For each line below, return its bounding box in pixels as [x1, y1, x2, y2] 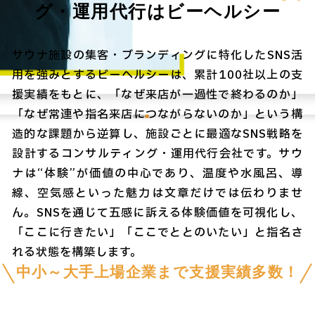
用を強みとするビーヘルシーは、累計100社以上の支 [12, 67, 303, 84]
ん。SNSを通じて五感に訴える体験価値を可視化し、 [12, 205, 303, 222]
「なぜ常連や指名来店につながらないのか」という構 [12, 106, 303, 124]
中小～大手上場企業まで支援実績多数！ [15, 262, 300, 282]
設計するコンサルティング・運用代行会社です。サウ [12, 146, 303, 163]
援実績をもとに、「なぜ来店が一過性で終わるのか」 [12, 86, 303, 104]
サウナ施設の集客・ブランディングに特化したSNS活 [12, 47, 303, 65]
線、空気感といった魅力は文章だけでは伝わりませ [12, 185, 303, 202]
